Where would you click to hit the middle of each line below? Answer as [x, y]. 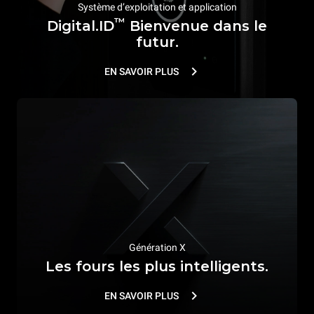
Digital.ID [81, 26]
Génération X [157, 247]
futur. [157, 42]
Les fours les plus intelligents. [157, 266]
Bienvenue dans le [196, 26]
